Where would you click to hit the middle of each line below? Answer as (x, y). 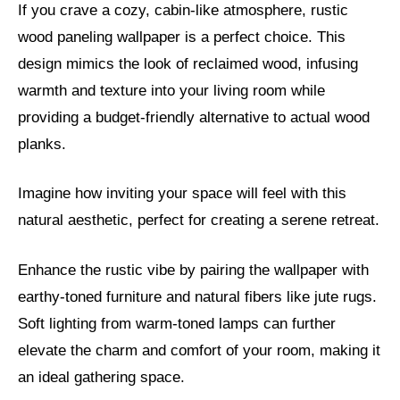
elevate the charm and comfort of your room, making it (199, 350)
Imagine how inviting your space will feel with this (182, 193)
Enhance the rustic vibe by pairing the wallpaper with (193, 270)
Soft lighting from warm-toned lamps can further (177, 323)
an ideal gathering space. (101, 377)
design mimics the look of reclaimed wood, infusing (188, 63)
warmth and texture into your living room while (171, 90)
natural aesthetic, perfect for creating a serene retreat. (199, 220)
